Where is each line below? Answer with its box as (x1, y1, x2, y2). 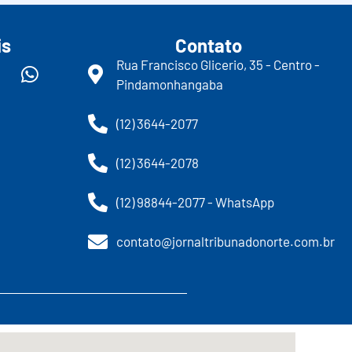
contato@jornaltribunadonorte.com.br (116, 233, 335, 249)
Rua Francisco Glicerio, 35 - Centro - (116, 56, 321, 72)
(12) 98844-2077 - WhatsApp (116, 193, 275, 210)
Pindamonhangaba (116, 75, 224, 92)
